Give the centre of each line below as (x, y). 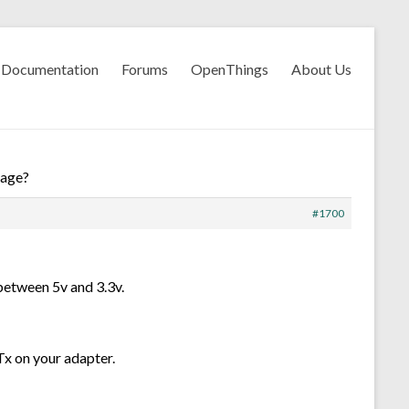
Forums (145, 69)
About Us (321, 69)
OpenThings (230, 69)
